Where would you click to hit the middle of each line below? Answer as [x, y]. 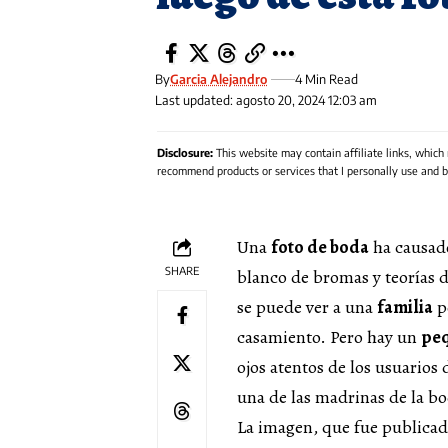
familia [405, 307]
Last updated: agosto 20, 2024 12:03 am [266, 100]
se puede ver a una [307, 307]
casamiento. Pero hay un [329, 337]
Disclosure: [185, 153]
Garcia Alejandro [219, 79]
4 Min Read [327, 79]
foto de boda [320, 247]
